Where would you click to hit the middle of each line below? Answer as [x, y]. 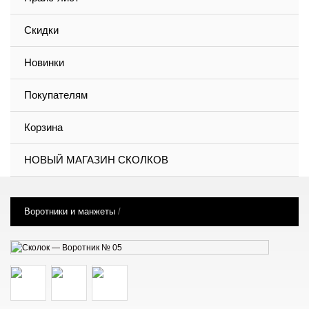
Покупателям [56, 95]
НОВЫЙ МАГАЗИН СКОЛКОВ [96, 160]
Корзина [43, 127]
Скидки [41, 30]
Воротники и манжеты [70, 211]
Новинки [44, 62]
